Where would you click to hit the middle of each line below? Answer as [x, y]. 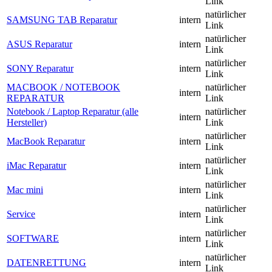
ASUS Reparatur [39, 44]
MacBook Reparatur [46, 141]
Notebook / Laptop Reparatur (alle [73, 112]
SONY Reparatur [40, 69]
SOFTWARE [33, 239]
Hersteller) [27, 123]
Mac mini [25, 190]
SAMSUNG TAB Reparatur [62, 20]
